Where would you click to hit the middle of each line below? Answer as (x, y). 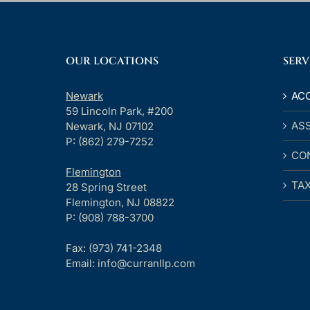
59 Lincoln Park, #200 (119, 111)
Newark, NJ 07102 (110, 126)
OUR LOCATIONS (112, 61)
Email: (82, 263)
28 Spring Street (106, 187)
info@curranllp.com (146, 263)
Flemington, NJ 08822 (120, 202)
